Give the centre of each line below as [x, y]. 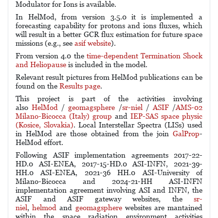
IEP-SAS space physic [166, 116]
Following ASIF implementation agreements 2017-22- [109, 155]
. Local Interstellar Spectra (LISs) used [138, 125]
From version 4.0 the [51, 56]
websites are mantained [162, 208]
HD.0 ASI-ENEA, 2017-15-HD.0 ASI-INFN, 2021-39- [109, 164]
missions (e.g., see [45, 43]
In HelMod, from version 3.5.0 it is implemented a [109, 17]
